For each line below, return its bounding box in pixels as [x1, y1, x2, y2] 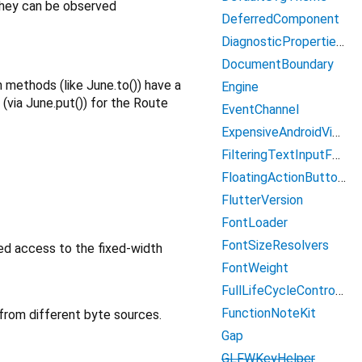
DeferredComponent [221, 11, 339, 27]
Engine [221, 79, 259, 95]
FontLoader [221, 215, 288, 230]
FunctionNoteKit [221, 305, 316, 321]
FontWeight [221, 260, 288, 276]
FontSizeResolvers [221, 238, 329, 253]
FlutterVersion [221, 192, 303, 208]
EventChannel [221, 102, 299, 117]
